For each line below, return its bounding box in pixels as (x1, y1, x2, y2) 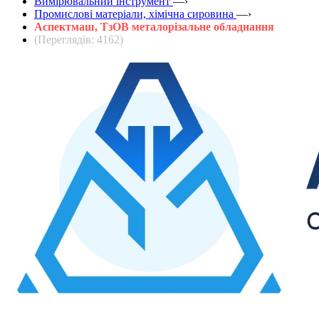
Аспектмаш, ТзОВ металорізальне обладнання (34, 20, 274, 33)
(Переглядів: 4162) (34, 33, 123, 46)
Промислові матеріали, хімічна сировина (34, 7, 234, 20)
